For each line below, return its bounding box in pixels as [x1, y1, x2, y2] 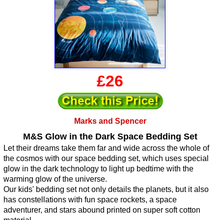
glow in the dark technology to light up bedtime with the [3, 165, 193, 173]
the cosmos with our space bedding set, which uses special [3, 154, 209, 163]
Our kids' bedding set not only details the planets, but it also [3, 185, 209, 194]
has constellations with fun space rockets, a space [3, 195, 177, 204]
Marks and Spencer [74, 117, 146, 126]
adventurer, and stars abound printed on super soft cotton [3, 206, 200, 215]
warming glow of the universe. [3, 175, 107, 184]
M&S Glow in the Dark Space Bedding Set [23, 132, 197, 142]
